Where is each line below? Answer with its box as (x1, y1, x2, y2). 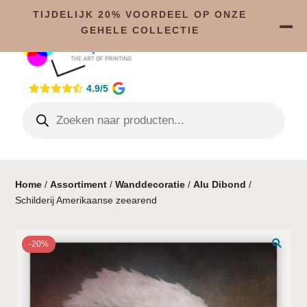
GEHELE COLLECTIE (80, 25, 199, 36)
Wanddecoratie (115, 178, 186, 190)
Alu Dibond (193, 178, 247, 190)
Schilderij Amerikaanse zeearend (15, 194, 158, 206)
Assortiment (50, 178, 108, 190)
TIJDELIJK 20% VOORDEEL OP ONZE (33, 9, 247, 20)
